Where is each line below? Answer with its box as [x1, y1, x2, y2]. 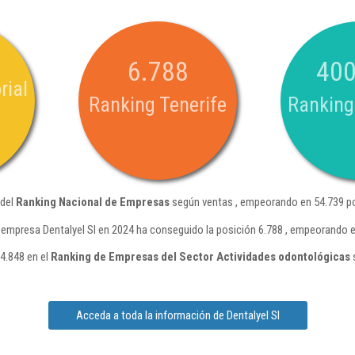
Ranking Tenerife [89, 93, 227, 116]
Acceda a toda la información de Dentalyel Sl [75, 308, 280, 323]
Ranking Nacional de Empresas [16, 195, 170, 209]
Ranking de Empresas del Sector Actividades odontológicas [51, 250, 350, 264]
